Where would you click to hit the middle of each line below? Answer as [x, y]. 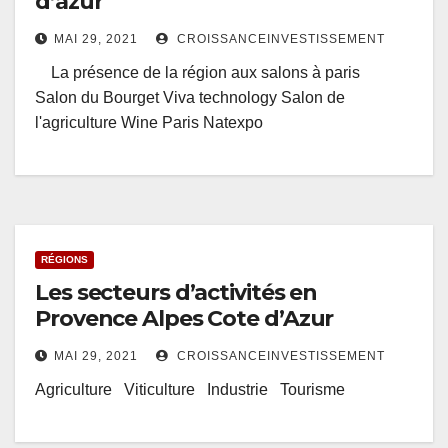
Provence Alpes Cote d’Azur [184, 319]
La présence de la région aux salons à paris [201, 73]
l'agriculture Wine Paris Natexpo [149, 123]
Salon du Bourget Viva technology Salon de [190, 98]
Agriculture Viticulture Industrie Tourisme [190, 390]
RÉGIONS [64, 260]
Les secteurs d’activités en [176, 293]
